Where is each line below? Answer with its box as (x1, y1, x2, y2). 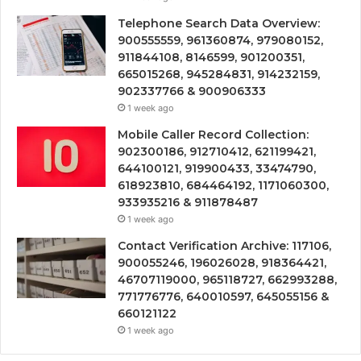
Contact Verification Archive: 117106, (118, 238, 331, 253)
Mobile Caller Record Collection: (118, 127, 309, 142)
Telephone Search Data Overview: (118, 15, 320, 31)
